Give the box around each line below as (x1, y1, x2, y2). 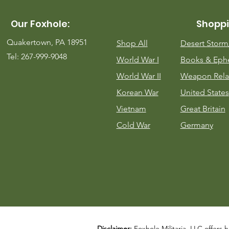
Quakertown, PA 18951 (6, 37, 87, 47)
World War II (116, 71, 161, 81)
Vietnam (116, 103, 146, 113)
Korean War (116, 87, 158, 97)
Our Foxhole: (10, 17, 70, 30)
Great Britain (180, 103, 225, 113)
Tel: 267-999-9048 (6, 51, 67, 61)
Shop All (116, 38, 148, 48)
